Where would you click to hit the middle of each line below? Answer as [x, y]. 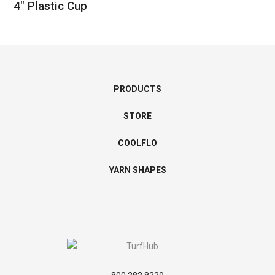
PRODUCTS [137, 89]
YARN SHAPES [137, 170]
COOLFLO [137, 143]
